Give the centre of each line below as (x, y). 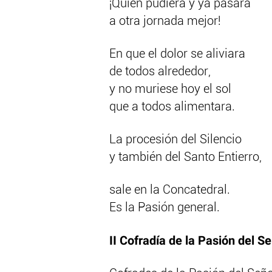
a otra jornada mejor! (165, 22)
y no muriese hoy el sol (170, 90)
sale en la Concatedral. (170, 190)
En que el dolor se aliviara (177, 54)
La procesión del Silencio (175, 140)
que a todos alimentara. (172, 107)
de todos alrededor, (160, 72)
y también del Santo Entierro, (185, 158)
